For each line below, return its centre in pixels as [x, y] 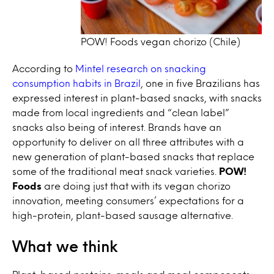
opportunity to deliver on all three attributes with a [128, 142]
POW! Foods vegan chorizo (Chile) [161, 42]
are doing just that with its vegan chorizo [136, 186]
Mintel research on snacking [139, 68]
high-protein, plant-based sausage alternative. [123, 215]
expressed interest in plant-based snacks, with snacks [137, 98]
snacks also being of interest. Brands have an [117, 127]
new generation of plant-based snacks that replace [133, 157]
